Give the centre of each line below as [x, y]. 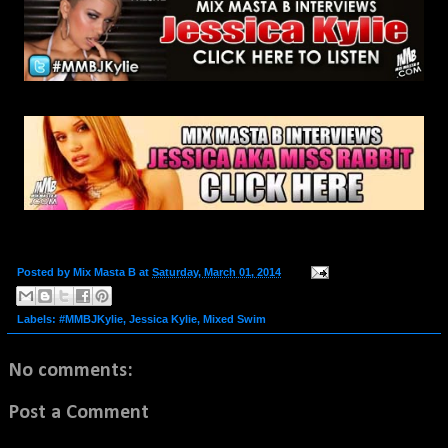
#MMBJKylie [91, 318]
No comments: [71, 370]
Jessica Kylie [163, 318]
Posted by [45, 271]
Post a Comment [79, 412]
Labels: [38, 318]
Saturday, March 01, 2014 [216, 271]
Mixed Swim [234, 318]
